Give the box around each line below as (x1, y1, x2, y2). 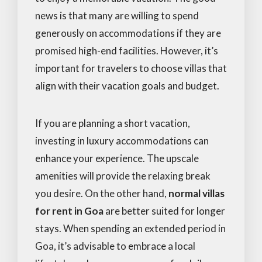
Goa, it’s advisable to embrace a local (35, 239, 195, 252)
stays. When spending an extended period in (35, 222, 226, 235)
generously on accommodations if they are (35, 26, 221, 39)
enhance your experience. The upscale (35, 151, 199, 164)
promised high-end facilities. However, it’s (35, 44, 218, 57)
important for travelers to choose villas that (35, 61, 227, 74)
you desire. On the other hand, (35, 187, 168, 199)
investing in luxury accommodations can (35, 134, 209, 147)
